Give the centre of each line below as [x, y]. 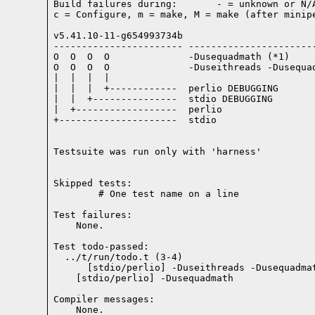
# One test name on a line [147, 194]
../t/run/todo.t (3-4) [118, 257]
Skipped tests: [93, 184]
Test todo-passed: [102, 247]
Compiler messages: [104, 300]
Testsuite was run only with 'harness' [158, 152]
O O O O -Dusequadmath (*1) [172, 57]
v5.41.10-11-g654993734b [118, 36]
